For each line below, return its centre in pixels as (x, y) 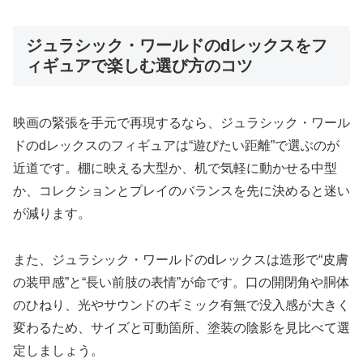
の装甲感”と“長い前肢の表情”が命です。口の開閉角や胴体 (181, 282)
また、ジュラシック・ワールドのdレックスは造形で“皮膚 (181, 259)
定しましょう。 (58, 350)
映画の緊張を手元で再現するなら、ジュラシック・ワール (181, 123)
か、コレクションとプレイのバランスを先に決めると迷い (181, 191)
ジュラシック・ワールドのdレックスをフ (177, 45)
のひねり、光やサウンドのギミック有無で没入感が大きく (181, 305)
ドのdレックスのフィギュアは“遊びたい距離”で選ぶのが (176, 146)
